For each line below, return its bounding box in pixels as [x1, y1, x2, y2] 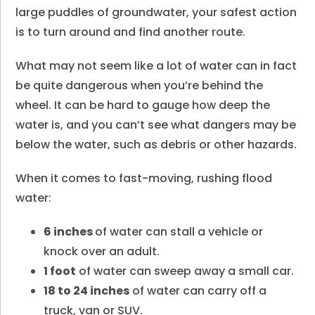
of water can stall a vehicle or [95, 224, 264, 240]
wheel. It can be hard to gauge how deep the [15, 97, 271, 113]
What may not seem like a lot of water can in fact [15, 58, 297, 74]
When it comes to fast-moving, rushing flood [15, 170, 273, 186]
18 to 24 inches [44, 283, 130, 299]
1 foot [44, 263, 77, 279]
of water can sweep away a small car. [76, 263, 295, 279]
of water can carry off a [129, 283, 267, 299]
